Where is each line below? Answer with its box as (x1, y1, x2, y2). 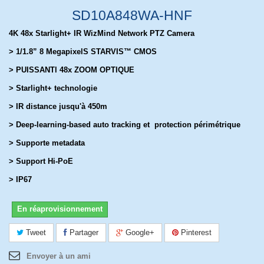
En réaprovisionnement (17, 204, 103, 213)
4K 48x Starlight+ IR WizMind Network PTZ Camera (9, 29, 194, 38)
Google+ (123, 228, 154, 237)
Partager (67, 228, 98, 237)
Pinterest (179, 228, 212, 237)
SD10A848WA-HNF (72, 8, 192, 23)
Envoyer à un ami (27, 252, 91, 260)
